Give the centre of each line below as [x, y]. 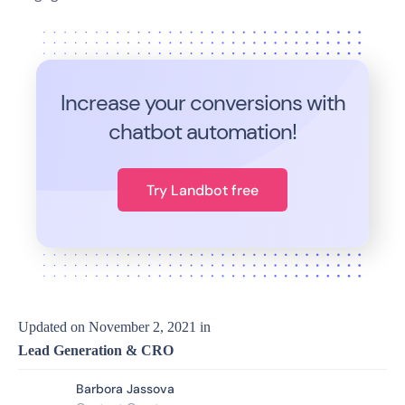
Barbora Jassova [125, 389]
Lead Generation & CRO [96, 350]
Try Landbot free [202, 190]
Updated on [52, 327]
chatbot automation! [202, 132]
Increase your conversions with [202, 103]
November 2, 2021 [142, 327]
